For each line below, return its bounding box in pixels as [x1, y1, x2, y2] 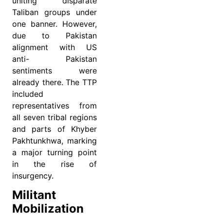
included [12, 89, 43, 99]
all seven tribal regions [12, 112, 97, 122]
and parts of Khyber [12, 124, 97, 134]
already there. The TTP [12, 77, 97, 87]
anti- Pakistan [12, 54, 97, 64]
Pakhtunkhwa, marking [12, 135, 97, 145]
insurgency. [12, 170, 54, 181]
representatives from [12, 100, 97, 110]
